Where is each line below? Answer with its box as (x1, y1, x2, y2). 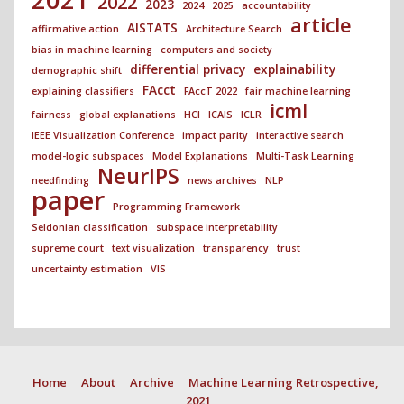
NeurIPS (97, 161, 179, 190)
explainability (253, 60, 335, 78)
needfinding (32, 173, 89, 187)
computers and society (161, 42, 272, 56)
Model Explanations (152, 149, 248, 162)
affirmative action (32, 22, 119, 35)
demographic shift (32, 63, 122, 77)
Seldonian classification (32, 220, 148, 234)
